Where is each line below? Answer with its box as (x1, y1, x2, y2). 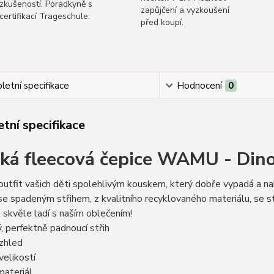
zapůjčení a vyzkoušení (140, 4, 229, 16)
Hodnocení (177, 80, 223, 92)
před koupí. (140, 17, 183, 28)
